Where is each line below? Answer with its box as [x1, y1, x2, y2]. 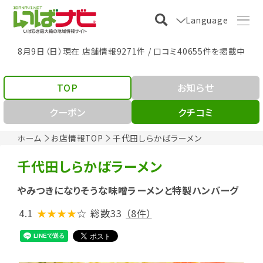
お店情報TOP [51, 131, 103, 144]
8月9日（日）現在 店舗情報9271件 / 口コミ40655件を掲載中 [17, 45, 246, 57]
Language [186, 14, 228, 26]
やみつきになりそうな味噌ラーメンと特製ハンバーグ [16, 183, 239, 197]
